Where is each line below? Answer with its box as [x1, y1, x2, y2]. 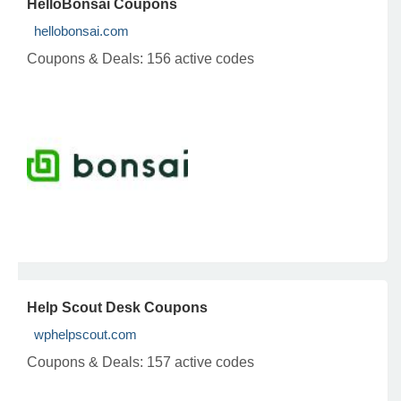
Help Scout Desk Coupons [27, 300, 208, 315]
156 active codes [147, 51, 254, 66]
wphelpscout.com [34, 327, 137, 342]
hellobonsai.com [34, 23, 129, 38]
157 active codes [147, 354, 254, 370]
